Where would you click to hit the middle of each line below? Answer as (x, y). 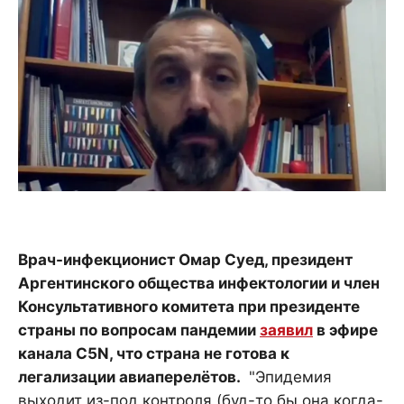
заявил (286, 331)
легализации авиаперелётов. (131, 377)
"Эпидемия (288, 377)
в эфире (345, 331)
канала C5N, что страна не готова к (154, 354)
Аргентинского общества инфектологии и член (199, 284)
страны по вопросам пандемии (139, 331)
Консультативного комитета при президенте (189, 307)
